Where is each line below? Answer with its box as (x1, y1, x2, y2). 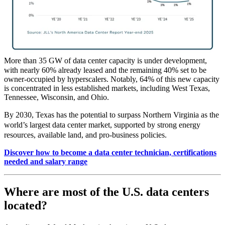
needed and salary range (4, 157, 87, 166)
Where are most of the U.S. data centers (4, 185, 209, 198)
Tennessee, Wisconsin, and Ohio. (4, 92, 109, 101)
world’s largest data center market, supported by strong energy (4, 120, 200, 129)
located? (4, 198, 47, 212)
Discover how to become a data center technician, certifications (4, 148, 216, 157)
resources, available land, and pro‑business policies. (4, 130, 175, 139)
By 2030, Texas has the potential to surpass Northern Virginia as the (4, 110, 219, 119)
